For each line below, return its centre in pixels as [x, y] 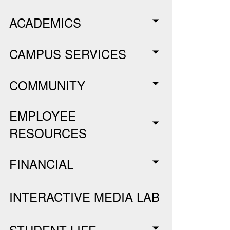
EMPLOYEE [43, 115]
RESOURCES [48, 133]
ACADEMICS [45, 22]
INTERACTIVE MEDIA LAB [85, 196]
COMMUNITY [47, 85]
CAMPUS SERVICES [68, 53]
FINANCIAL [42, 163]
